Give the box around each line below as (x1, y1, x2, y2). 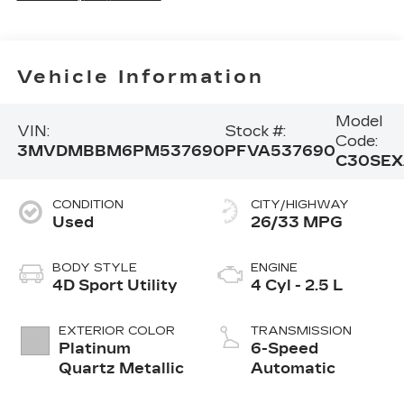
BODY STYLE (51, 261, 137, 276)
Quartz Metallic (58, 360, 184, 378)
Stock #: (224, 123, 286, 141)
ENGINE (251, 261, 298, 276)
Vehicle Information (16, 66, 264, 88)
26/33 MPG (251, 214, 343, 232)
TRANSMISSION (251, 324, 352, 339)
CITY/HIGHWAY (251, 197, 349, 213)
